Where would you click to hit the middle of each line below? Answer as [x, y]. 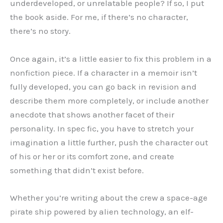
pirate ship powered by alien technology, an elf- [102, 211]
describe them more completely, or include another [109, 100]
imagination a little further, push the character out [109, 142]
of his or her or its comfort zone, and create [92, 156]
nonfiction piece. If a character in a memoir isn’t [104, 72]
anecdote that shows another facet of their [92, 114]
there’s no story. [40, 31]
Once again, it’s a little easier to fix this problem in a [111, 58]
